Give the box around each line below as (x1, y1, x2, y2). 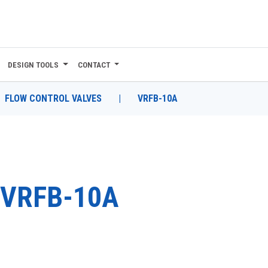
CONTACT (77, 60, 110, 69)
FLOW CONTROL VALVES (5, 93, 102, 104)
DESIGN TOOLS (8, 60, 59, 69)
